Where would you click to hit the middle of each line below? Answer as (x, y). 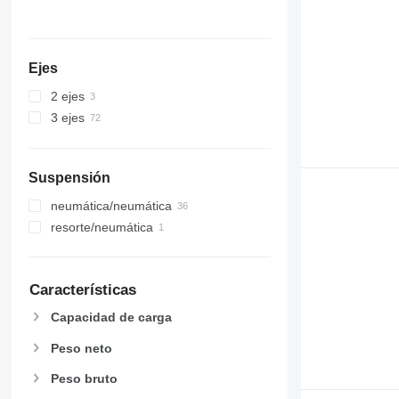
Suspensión (69, 177)
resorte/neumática (102, 227)
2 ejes (67, 96)
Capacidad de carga (111, 318)
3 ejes (67, 117)
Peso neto (81, 348)
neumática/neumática (111, 205)
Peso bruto (84, 378)
